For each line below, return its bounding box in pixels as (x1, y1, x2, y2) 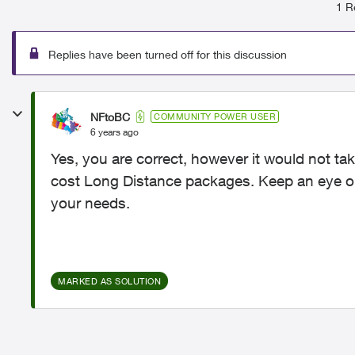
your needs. (51, 194, 130, 212)
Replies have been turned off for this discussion (48, 48, 287, 61)
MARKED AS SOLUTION (58, 276, 161, 286)
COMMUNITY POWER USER (154, 111, 276, 121)
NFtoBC (90, 109, 130, 124)
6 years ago (90, 125, 139, 138)
